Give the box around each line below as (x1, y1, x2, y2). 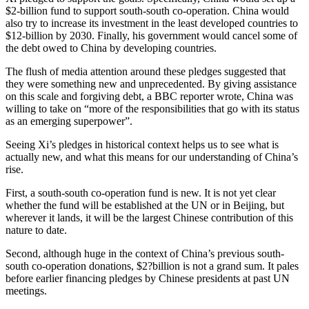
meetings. (6, 284, 47, 297)
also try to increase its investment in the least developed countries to (6, 17, 298, 29)
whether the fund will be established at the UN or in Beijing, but (6, 199, 284, 211)
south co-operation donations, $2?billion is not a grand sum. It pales (6, 259, 299, 272)
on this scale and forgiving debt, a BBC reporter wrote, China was (6, 90, 293, 102)
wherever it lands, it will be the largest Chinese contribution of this (6, 211, 293, 223)
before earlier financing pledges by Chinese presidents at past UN (6, 272, 290, 284)
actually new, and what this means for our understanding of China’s (6, 150, 298, 163)
